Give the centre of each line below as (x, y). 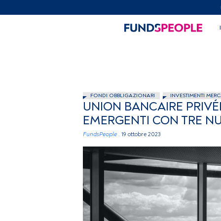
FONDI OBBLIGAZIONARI (123, 95)
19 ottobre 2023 (141, 134)
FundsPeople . (101, 134)
